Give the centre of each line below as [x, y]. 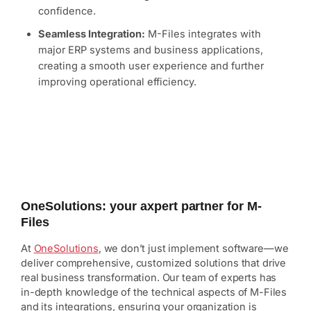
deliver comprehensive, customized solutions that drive [154, 263]
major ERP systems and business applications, [151, 50]
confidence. [67, 11]
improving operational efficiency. [117, 82]
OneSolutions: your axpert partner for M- [142, 207]
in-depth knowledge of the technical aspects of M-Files [154, 293]
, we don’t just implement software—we [193, 249]
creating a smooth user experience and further [151, 66]
